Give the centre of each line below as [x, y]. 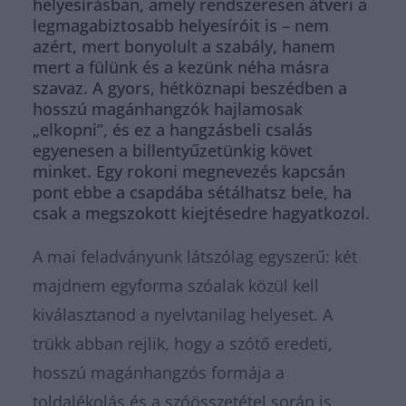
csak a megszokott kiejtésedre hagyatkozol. [201, 213]
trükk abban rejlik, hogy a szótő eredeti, [183, 343]
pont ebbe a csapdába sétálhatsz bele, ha [192, 192]
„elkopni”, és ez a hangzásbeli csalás [173, 130]
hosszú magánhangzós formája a [159, 372]
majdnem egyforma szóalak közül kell [176, 285]
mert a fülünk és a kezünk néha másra [181, 67]
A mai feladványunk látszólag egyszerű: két [195, 256]
